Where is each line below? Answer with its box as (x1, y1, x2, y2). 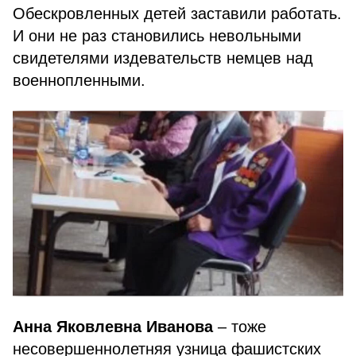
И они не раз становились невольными (13, 27, 301, 44)
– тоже (213, 318, 266, 335)
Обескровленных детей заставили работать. (13, 5, 342, 22)
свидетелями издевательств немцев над (13, 49, 313, 67)
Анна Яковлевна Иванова (13, 318, 213, 335)
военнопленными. (13, 72, 145, 89)
